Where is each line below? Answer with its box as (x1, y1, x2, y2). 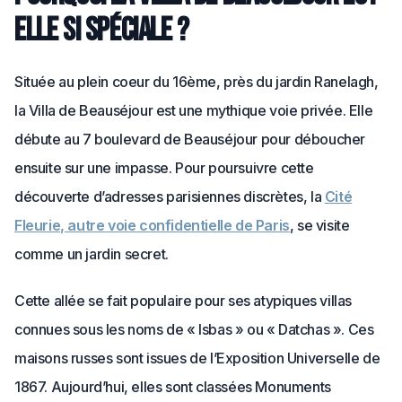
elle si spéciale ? (14, 12, 189, 50)
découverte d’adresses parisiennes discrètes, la (14, 188, 325, 205)
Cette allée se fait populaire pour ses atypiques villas (14, 292, 353, 310)
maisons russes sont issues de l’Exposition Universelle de (14, 349, 380, 367)
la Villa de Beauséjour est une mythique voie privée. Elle (14, 101, 373, 119)
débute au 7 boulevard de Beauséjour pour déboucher (14, 130, 366, 148)
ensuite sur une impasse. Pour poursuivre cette (14, 159, 314, 177)
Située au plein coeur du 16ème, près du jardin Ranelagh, (14, 73, 379, 91)
